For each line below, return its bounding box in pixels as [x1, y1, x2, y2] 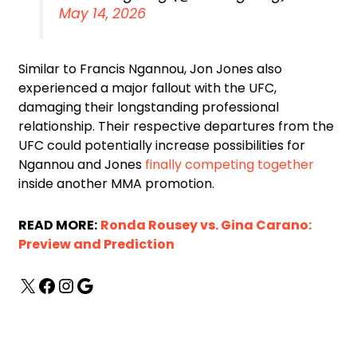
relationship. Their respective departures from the [18, 117, 334, 136]
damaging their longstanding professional [18, 98, 279, 117]
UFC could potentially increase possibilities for [18, 136, 305, 155]
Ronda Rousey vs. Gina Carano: [100, 216, 312, 235]
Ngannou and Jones [18, 155, 145, 175]
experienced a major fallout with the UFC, [18, 79, 277, 98]
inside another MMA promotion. [18, 175, 214, 194]
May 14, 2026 [59, 3, 147, 23]
